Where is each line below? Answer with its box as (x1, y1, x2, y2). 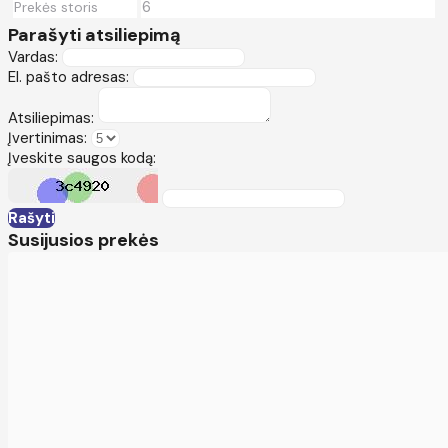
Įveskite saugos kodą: (8, 147, 156, 168)
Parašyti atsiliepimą (8, 22, 181, 47)
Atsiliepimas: (8, 107, 94, 128)
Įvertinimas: (8, 127, 87, 148)
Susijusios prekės (8, 227, 159, 252)
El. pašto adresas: (8, 66, 129, 87)
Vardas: (8, 46, 58, 67)
